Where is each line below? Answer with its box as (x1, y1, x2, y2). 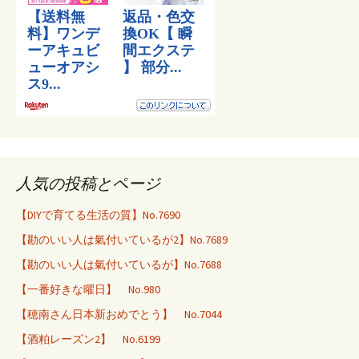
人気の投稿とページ (16, 173, 160, 193)
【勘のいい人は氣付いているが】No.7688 (16, 257, 222, 272)
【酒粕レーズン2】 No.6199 (16, 332, 160, 346)
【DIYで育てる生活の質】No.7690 (16, 208, 180, 222)
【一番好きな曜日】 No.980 (16, 282, 160, 296)
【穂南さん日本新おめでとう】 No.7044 (16, 307, 222, 321)
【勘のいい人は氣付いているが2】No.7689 (16, 232, 228, 247)
